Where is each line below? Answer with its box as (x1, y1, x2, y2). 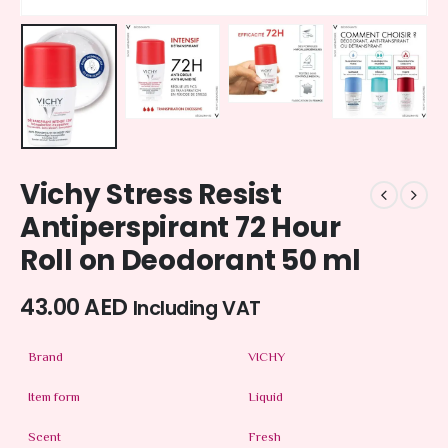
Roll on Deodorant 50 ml (20, 241, 361, 281)
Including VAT (132, 295, 261, 323)
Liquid (248, 387, 283, 408)
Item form (28, 387, 80, 408)
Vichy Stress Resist (20, 175, 282, 215)
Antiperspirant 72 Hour (20, 208, 341, 248)
